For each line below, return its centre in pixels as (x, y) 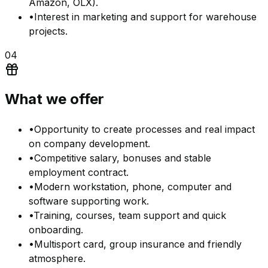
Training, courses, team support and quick (130, 215)
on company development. (89, 143)
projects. (48, 31)
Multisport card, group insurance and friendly (138, 244)
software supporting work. (89, 201)
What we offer (54, 99)
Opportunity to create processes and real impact (144, 129)
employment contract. (79, 172)
